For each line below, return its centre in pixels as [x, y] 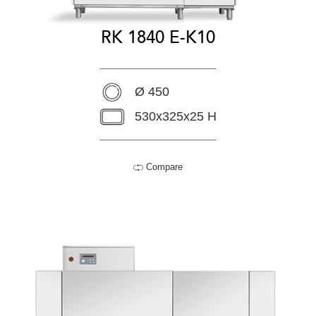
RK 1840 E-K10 [158, 37]
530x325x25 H [176, 116]
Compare [163, 166]
